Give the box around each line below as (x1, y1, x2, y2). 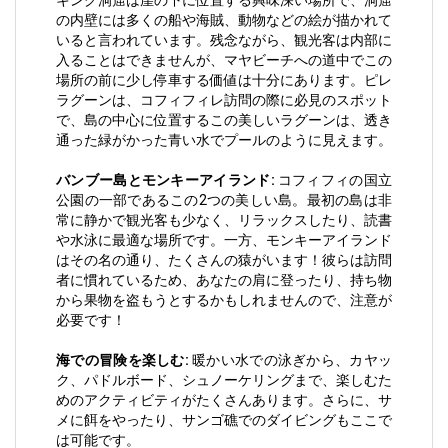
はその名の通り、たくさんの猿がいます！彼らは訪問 (56, 252, 392, 269)
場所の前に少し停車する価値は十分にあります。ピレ (56, 72, 392, 89)
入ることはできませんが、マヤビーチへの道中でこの (56, 52, 392, 69)
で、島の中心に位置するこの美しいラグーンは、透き (56, 112, 392, 129)
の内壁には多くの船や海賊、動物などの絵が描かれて (56, 12, 392, 29)
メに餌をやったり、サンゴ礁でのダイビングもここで (56, 412, 392, 429)
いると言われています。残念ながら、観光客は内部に (56, 32, 392, 49)
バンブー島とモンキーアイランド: (56, 172, 275, 189)
